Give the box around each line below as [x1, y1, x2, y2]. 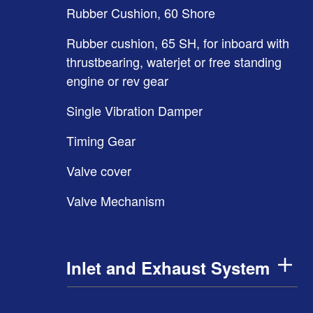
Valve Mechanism [66, 191, 165, 210]
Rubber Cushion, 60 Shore [66, 3, 215, 22]
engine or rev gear [66, 71, 168, 89]
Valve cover [66, 161, 131, 180]
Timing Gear [66, 131, 136, 150]
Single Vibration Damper [66, 101, 203, 119]
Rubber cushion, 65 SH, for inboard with [66, 34, 289, 52]
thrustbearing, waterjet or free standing [66, 52, 282, 71]
